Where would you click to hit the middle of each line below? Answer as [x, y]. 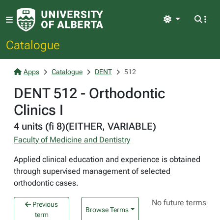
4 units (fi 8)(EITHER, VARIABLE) [85, 126]
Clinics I [39, 110]
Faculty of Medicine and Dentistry [72, 140]
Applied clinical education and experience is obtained [107, 159]
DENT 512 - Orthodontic [89, 93]
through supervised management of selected [92, 171]
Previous [45, 204]
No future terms [179, 203]
